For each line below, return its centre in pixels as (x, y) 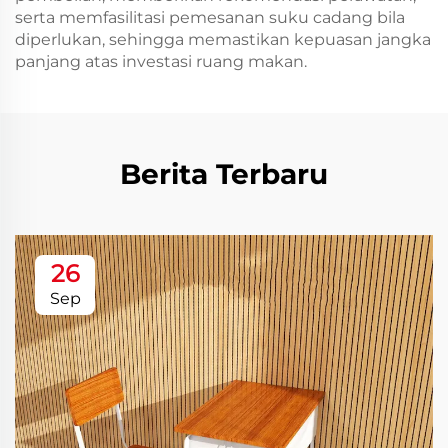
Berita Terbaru (224, 174)
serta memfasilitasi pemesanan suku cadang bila (210, 17)
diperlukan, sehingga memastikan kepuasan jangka (223, 39)
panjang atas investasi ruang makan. (161, 61)
